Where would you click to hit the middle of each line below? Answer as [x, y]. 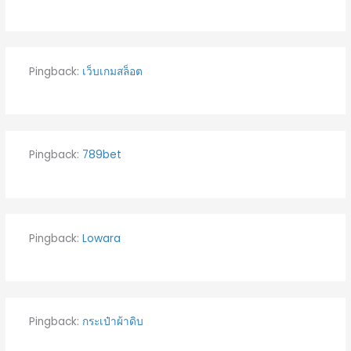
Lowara [101, 238]
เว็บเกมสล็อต [112, 71]
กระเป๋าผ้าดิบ [112, 322]
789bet [101, 155]
